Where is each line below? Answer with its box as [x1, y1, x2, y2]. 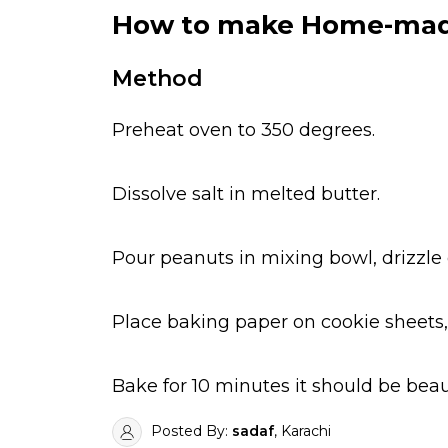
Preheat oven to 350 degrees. [112, 119, 375, 142]
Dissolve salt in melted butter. [112, 183, 380, 206]
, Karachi [274, 422, 331, 441]
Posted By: [147, 422, 232, 441]
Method [112, 64, 203, 92]
